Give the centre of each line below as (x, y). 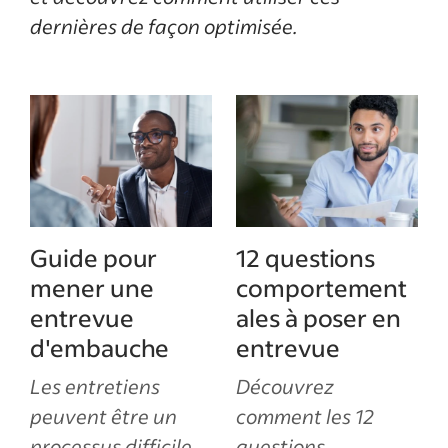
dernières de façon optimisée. (164, 26)
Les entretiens (95, 386)
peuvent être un (103, 416)
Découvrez (285, 386)
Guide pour (94, 257)
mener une (92, 287)
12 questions (306, 257)
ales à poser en (319, 317)
